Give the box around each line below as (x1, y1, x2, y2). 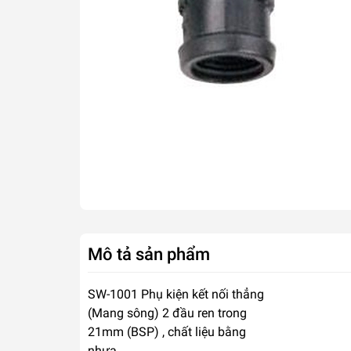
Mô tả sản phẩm (88, 243, 210, 264)
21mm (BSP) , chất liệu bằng (88, 324, 246, 339)
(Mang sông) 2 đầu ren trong (88, 305, 247, 320)
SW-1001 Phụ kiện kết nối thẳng (88, 286, 264, 302)
